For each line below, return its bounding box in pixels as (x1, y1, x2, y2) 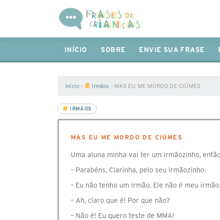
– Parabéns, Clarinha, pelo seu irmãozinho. (71, 166, 206, 174)
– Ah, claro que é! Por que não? (71, 196, 170, 204)
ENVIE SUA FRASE (139, 46, 205, 54)
